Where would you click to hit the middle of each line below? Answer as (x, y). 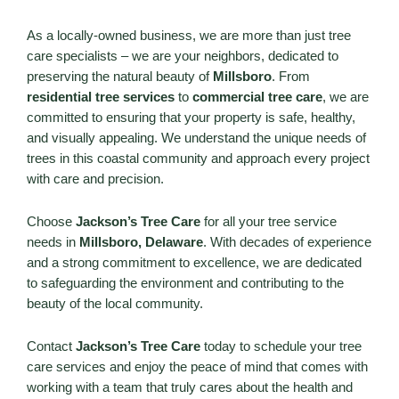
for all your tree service (269, 221)
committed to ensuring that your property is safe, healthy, (191, 117)
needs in (53, 242)
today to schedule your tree (281, 346)
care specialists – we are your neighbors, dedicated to (183, 56)
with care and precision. (95, 179)
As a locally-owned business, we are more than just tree (189, 35)
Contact (51, 346)
